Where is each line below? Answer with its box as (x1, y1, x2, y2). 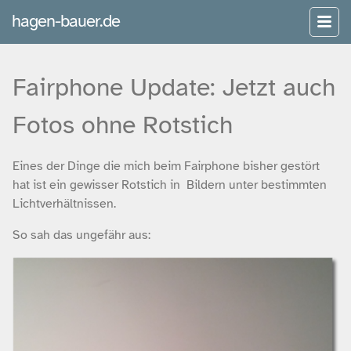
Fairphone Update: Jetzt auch (13, 71, 335, 103)
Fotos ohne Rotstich (13, 109, 233, 140)
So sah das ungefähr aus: (13, 226, 150, 243)
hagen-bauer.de (12, 10, 120, 31)
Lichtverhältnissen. (13, 195, 116, 212)
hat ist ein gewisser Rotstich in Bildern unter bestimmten (13, 176, 327, 193)
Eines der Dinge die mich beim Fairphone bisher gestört (13, 157, 320, 174)
